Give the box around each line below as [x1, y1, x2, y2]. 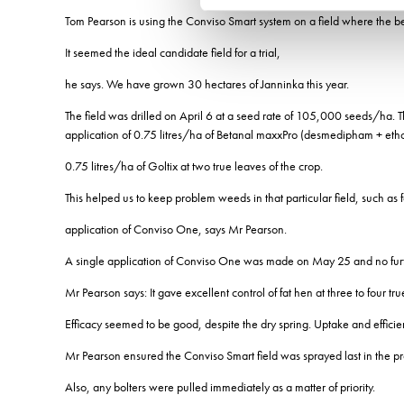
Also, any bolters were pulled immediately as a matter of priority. [65, 378, 375, 395]
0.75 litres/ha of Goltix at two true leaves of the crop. [65, 157, 323, 174]
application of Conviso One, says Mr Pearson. [65, 220, 287, 237]
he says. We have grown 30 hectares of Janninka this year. [65, 75, 349, 92]
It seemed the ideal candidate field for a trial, [65, 43, 280, 60]
